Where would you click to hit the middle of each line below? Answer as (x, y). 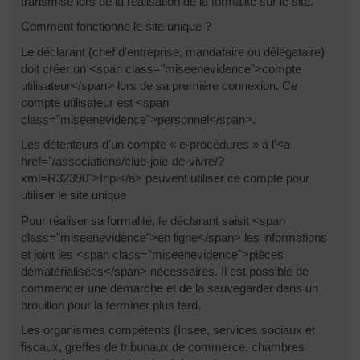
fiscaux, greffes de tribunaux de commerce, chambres (163, 347)
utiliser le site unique (74, 195)
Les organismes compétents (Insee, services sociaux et (168, 330)
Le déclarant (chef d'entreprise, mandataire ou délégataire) (173, 51)
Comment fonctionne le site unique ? (116, 27)
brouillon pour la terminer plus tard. (111, 305)
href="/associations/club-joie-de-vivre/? (123, 162)
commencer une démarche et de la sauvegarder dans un (170, 288)
